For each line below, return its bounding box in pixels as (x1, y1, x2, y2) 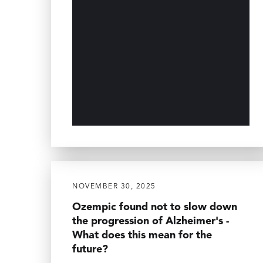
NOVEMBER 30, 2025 (72, 183, 156, 190)
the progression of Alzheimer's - (72, 215, 229, 227)
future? (72, 244, 108, 255)
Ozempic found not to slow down (72, 201, 237, 213)
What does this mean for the (72, 230, 212, 241)
